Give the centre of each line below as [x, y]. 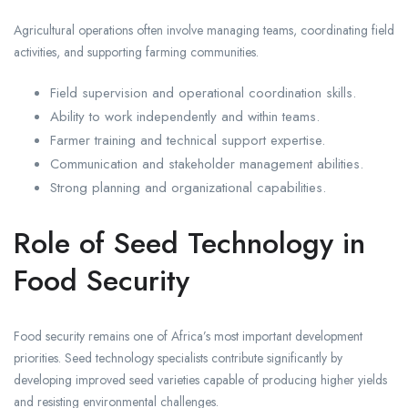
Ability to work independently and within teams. [185, 117]
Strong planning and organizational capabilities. [188, 188]
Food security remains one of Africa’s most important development [188, 337]
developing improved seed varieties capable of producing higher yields [200, 380]
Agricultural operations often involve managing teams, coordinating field [204, 31]
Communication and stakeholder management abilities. [207, 164]
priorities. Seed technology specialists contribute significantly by [178, 358]
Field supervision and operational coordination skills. [203, 93]
